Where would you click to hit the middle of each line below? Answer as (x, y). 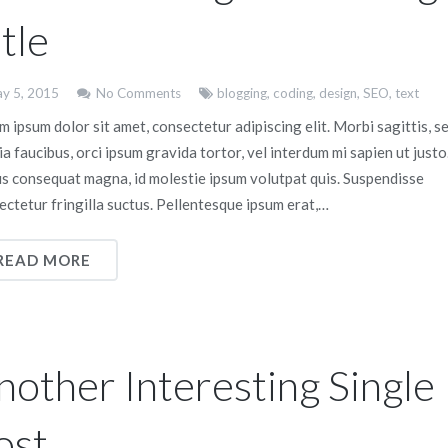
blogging (242, 93)
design (338, 93)
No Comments (138, 93)
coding (293, 93)
